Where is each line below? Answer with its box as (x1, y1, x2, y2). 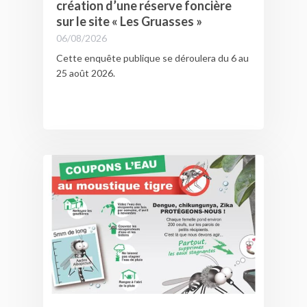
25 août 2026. (56, 66, 115, 79)
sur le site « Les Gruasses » (56, 13, 202, 29)
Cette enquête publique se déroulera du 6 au (56, 51, 249, 64)
